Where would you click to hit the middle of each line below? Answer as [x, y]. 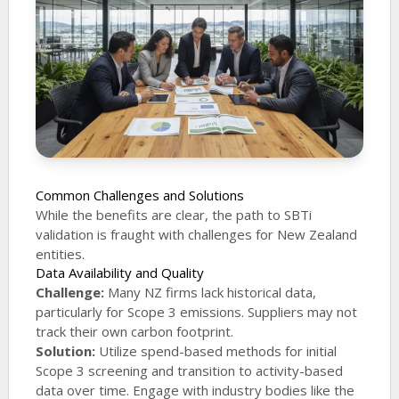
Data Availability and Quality [119, 273]
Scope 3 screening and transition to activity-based [189, 371]
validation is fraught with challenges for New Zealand [196, 235]
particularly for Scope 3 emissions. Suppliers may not [196, 312]
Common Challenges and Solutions [139, 195]
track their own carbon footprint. [134, 332]
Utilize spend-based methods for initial [216, 351]
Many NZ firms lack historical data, [210, 293]
